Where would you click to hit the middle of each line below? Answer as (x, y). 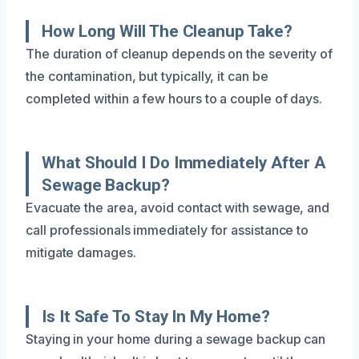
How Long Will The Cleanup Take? (167, 31)
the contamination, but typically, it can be (147, 76)
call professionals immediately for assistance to (167, 230)
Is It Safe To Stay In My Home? (156, 316)
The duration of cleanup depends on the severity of (179, 53)
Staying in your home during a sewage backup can (176, 339)
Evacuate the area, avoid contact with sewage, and (178, 207)
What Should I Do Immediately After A (184, 162)
